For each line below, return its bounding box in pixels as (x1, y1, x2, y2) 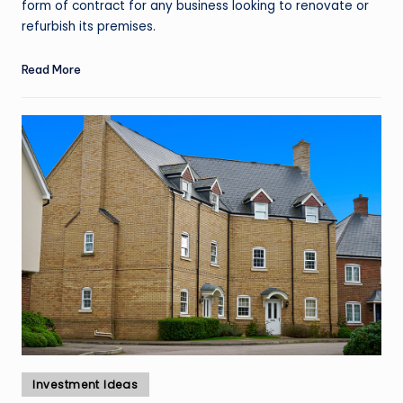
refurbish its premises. (22, 17, 156, 35)
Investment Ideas (32, 376, 139, 392)
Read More (22, 61, 81, 76)
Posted (21, 373, 63, 390)
